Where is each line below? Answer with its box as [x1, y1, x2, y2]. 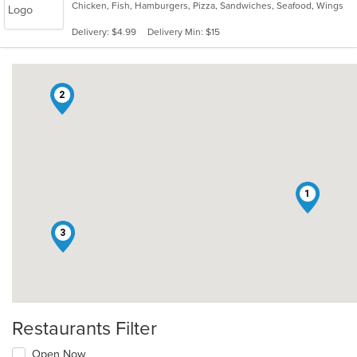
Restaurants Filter [12, 316, 157, 340]
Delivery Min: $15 [147, 25, 220, 37]
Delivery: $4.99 [72, 25, 136, 37]
